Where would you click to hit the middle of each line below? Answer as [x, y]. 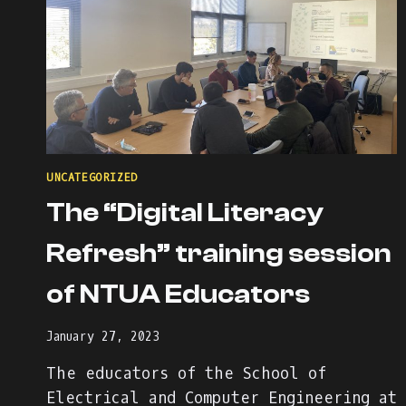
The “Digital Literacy [185, 213]
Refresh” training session [219, 254]
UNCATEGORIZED [92, 178]
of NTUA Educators [178, 295]
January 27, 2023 [103, 336]
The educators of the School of [186, 373]
